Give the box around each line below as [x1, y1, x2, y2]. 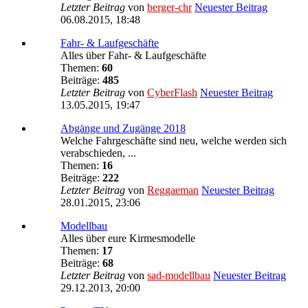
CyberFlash [147, 86, 197, 98]
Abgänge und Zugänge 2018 [60, 122, 186, 134]
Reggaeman [147, 184, 199, 196]
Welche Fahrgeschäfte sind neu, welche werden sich [60, 134, 287, 146]
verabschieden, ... [60, 146, 136, 159]
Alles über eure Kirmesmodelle [60, 232, 195, 244]
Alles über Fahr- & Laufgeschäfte [60, 49, 206, 61]
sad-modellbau [147, 269, 210, 281]
